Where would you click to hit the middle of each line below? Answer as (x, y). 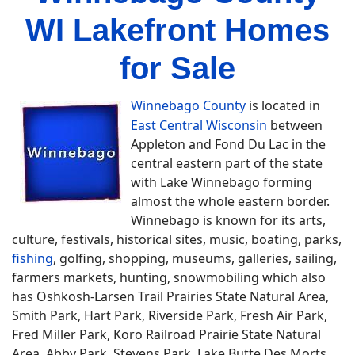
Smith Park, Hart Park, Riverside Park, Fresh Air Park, (170, 315)
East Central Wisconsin (199, 125)
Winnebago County (188, 105)
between (295, 125)
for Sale (177, 68)
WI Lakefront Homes (177, 30)
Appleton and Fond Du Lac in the (228, 144)
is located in (283, 105)
